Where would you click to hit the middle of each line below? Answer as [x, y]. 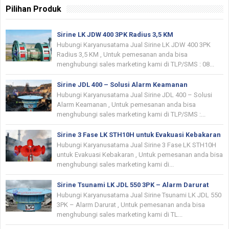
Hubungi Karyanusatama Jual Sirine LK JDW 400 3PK [134, 44]
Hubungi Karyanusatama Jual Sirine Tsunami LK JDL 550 [139, 195]
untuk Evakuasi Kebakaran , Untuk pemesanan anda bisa [140, 154]
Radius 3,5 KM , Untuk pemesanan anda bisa [122, 54]
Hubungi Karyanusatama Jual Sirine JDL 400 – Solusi [134, 95]
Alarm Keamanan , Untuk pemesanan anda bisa [126, 104]
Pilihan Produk [33, 9]
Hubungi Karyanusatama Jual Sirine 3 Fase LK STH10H [136, 145]
